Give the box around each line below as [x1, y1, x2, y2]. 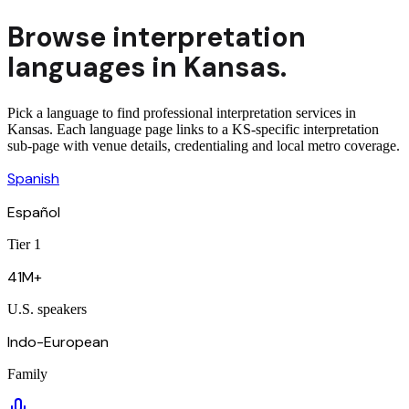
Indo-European [7, 332, 109, 352]
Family [7, 366, 47, 383]
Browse [7, 19, 112, 56]
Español [7, 203, 60, 223]
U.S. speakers [7, 301, 87, 318]
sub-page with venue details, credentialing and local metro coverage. [7, 138, 400, 154]
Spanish [7, 169, 59, 189]
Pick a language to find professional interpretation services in [7, 105, 356, 121]
